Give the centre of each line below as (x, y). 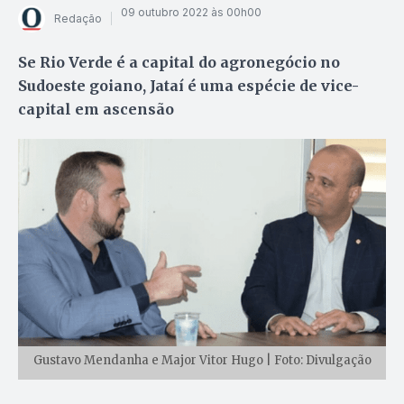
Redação (78, 19)
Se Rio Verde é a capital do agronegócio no (179, 62)
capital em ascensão (96, 109)
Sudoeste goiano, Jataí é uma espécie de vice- (188, 85)
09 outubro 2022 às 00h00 (191, 13)
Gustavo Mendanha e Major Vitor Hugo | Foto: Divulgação (202, 360)
